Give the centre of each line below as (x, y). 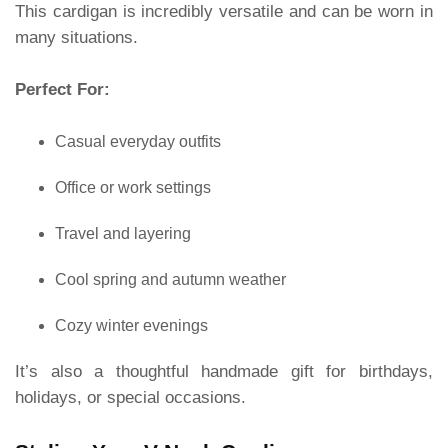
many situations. (76, 37)
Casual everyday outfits (138, 141)
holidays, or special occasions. (130, 397)
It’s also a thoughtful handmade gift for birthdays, (224, 371)
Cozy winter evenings (131, 325)
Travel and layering (123, 233)
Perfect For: (62, 89)
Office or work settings (133, 187)
